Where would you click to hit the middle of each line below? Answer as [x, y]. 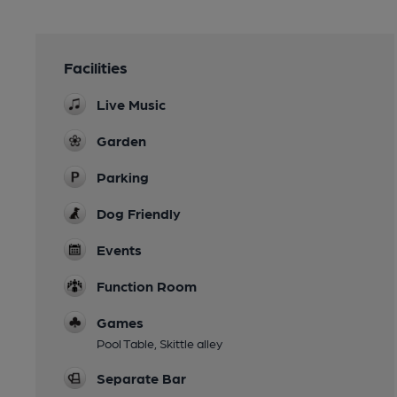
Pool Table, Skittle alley [160, 343]
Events [119, 249]
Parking [123, 176]
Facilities [96, 66]
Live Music [131, 104]
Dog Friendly [139, 213]
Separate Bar [141, 378]
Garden [121, 140]
